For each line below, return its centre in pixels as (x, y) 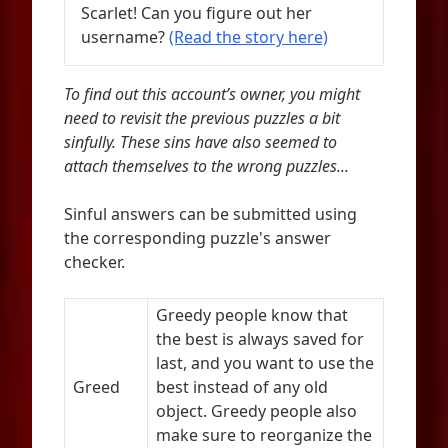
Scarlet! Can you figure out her (196, 13)
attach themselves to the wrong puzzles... (206, 166)
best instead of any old (242, 387)
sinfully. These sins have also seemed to (200, 142)
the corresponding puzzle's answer (197, 238)
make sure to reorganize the (264, 435)
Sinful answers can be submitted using (210, 214)
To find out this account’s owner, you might (212, 94)
